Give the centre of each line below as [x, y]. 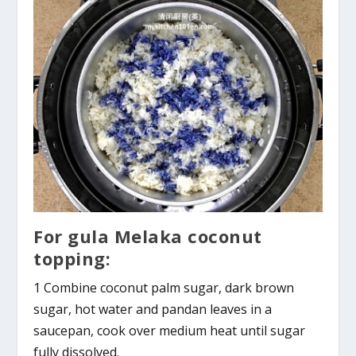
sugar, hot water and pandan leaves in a [153, 309]
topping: [72, 258]
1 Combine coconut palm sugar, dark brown [164, 287]
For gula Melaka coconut [148, 236]
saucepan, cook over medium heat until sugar [170, 330]
